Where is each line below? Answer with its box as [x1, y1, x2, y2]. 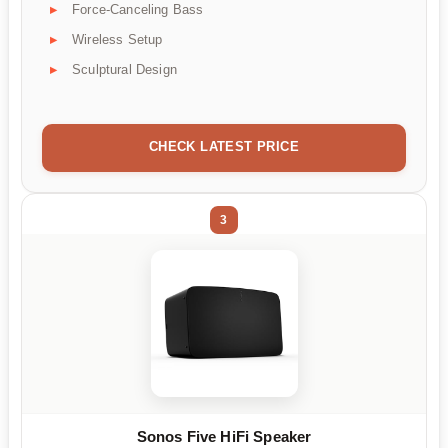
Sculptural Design [72, 62, 177, 78]
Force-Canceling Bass [72, 2, 204, 18]
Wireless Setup [72, 32, 163, 48]
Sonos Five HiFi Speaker [136, 428, 312, 445]
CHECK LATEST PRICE [148, 139, 300, 155]
